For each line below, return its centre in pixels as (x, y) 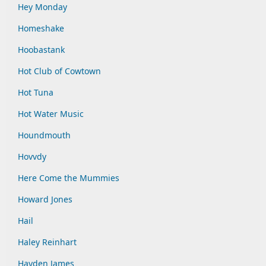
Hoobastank (41, 50)
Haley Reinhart (47, 242)
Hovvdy (32, 156)
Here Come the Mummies (69, 178)
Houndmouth (44, 135)
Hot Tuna (36, 92)
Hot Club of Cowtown (59, 71)
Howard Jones (45, 199)
